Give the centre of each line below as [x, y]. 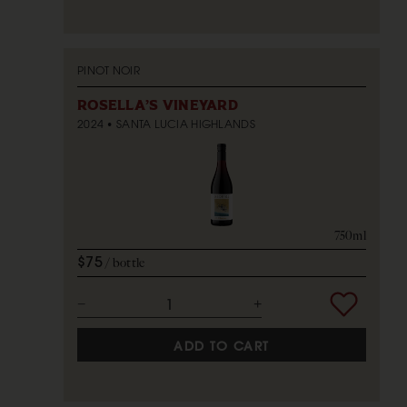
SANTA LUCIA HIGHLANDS [185, 124]
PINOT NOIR [109, 70]
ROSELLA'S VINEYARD [158, 105]
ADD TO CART [222, 347]
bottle [129, 263]
